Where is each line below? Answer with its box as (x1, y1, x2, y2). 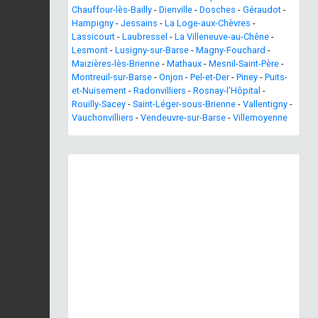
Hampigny (72, 17, 114, 28)
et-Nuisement (72, 84, 126, 96)
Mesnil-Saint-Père (209, 57, 279, 69)
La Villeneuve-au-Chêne (175, 31, 269, 42)
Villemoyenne (233, 111, 287, 123)
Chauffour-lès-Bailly (72, 4, 152, 15)
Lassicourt (72, 31, 115, 42)
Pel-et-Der (190, 71, 229, 82)
